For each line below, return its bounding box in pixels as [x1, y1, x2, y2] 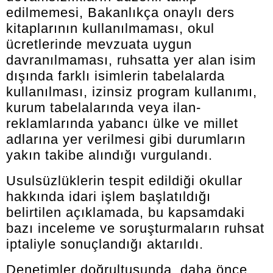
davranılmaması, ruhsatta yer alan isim [6, 52, 256, 68]
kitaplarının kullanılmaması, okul [6, 20, 214, 36]
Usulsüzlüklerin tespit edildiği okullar [6, 172, 243, 188]
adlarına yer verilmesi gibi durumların [6, 131, 246, 147]
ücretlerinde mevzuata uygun [6, 36, 192, 52]
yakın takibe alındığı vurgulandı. [6, 147, 213, 163]
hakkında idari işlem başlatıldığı [6, 188, 211, 204]
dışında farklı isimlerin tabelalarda [6, 68, 225, 83]
